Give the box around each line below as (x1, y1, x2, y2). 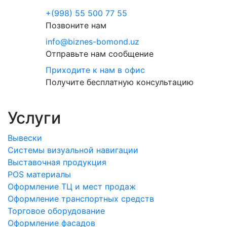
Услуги (8, 108, 61, 128)
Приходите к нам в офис (45, 65, 145, 75)
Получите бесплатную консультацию (45, 77, 194, 87)
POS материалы (8, 169, 71, 179)
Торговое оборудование (8, 206, 105, 216)
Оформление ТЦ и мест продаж (8, 181, 136, 192)
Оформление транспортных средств (8, 194, 154, 204)
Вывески (8, 133, 42, 143)
